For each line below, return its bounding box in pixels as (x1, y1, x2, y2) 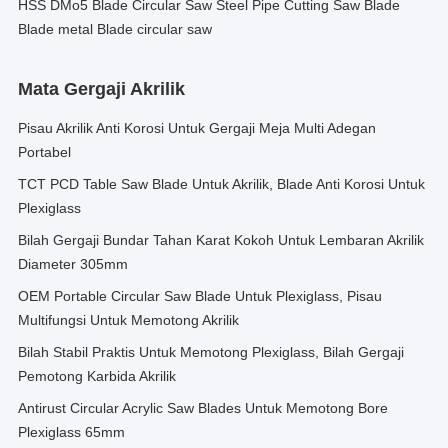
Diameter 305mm (18, 256, 128, 272)
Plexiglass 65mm (18, 424, 125, 440)
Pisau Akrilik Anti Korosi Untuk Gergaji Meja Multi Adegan (18, 120, 376, 136)
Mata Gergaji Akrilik (18, 79, 185, 99)
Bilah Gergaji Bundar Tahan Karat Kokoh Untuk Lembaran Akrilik (18, 232, 424, 248)
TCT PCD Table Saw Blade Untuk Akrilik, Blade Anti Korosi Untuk (18, 176, 425, 192)
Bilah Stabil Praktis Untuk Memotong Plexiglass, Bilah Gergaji (18, 344, 404, 360)
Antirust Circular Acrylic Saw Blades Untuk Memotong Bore (18, 400, 388, 416)
